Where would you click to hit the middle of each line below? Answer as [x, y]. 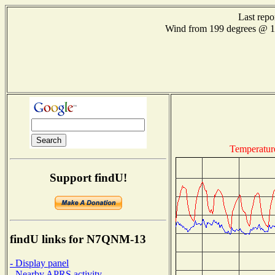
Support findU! [88, 177]
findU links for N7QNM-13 [78, 239]
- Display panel [39, 263]
